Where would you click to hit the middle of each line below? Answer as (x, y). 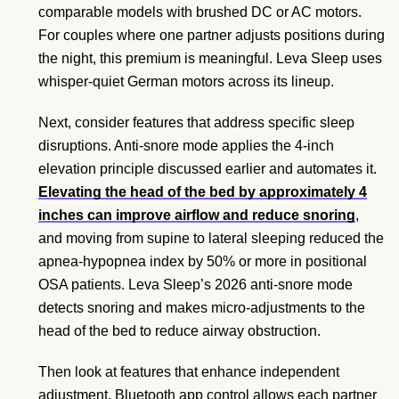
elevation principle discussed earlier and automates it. (208, 168)
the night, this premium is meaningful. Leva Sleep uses (210, 58)
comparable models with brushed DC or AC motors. (200, 12)
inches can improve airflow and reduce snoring (197, 215)
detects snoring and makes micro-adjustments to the (202, 307)
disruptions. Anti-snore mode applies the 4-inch (186, 145)
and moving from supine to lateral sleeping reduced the (211, 238)
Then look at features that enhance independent (189, 371)
